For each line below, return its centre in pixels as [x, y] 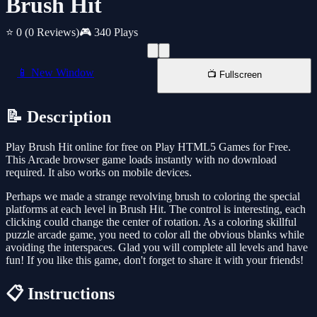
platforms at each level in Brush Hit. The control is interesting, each [156, 209]
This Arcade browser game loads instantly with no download [141, 160]
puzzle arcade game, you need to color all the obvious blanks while [155, 235]
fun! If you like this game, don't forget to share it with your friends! [155, 260]
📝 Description [58, 117]
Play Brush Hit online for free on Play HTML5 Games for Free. [148, 147]
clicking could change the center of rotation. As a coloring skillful [151, 222]
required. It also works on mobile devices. [99, 173]
